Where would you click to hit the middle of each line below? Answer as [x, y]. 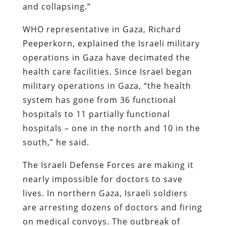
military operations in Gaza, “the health [107, 86]
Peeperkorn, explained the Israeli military [111, 43]
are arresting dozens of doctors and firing [112, 207]
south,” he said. [56, 142]
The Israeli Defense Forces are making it [108, 165]
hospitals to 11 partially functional [96, 114]
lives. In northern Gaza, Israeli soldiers [105, 193]
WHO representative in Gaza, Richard [102, 29]
